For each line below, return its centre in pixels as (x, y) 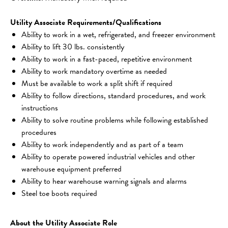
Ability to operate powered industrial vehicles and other (109, 156)
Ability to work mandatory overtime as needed (94, 71)
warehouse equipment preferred (72, 169)
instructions (40, 108)
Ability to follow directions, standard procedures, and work (115, 95)
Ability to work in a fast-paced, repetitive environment (107, 59)
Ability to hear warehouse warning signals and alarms (104, 181)
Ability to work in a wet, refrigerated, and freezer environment (118, 34)
